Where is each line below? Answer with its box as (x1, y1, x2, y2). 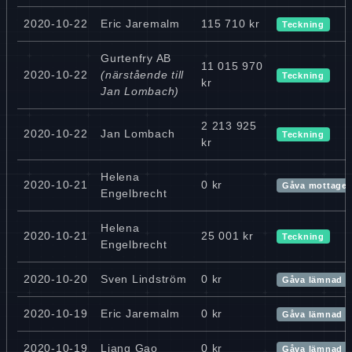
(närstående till (101, 68, 184, 81)
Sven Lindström (101, 272, 187, 285)
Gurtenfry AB (101, 51, 171, 64)
